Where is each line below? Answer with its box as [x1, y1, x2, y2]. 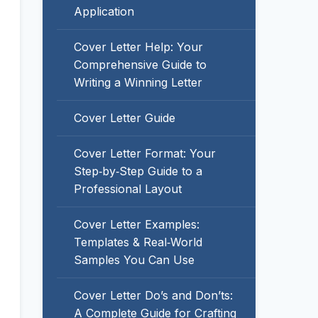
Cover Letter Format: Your [74, 146, 216, 160]
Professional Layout [74, 182, 182, 196]
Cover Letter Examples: [74, 217, 199, 231]
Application [74, 4, 134, 18]
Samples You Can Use [74, 253, 194, 267]
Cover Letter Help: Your [74, 40, 203, 54]
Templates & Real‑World [74, 235, 202, 249]
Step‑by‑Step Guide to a [74, 164, 202, 178]
